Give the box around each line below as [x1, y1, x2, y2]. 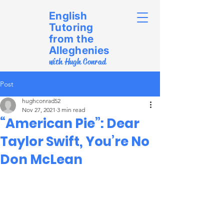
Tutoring [49, 21, 93, 33]
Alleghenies [49, 44, 109, 56]
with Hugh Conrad [49, 56, 106, 67]
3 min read [57, 106, 85, 113]
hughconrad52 [22, 97, 60, 104]
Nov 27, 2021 [22, 106, 55, 113]
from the [49, 32, 94, 45]
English [49, 9, 87, 22]
